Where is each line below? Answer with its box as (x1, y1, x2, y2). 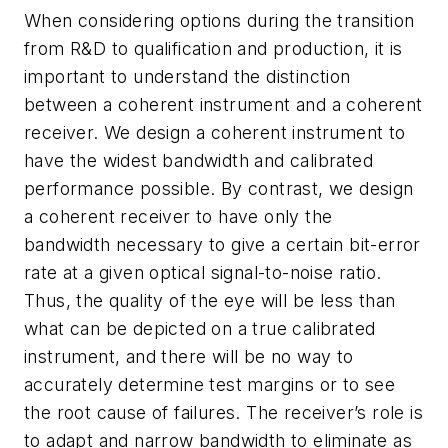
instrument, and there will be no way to (24, 345, 354, 367)
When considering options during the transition (24, 9, 415, 31)
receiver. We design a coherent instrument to (24, 121, 406, 143)
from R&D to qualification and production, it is (24, 37, 403, 59)
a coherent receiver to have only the (24, 205, 333, 227)
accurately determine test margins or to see (24, 373, 396, 395)
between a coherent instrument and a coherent (24, 93, 423, 115)
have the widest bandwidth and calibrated (24, 149, 373, 171)
